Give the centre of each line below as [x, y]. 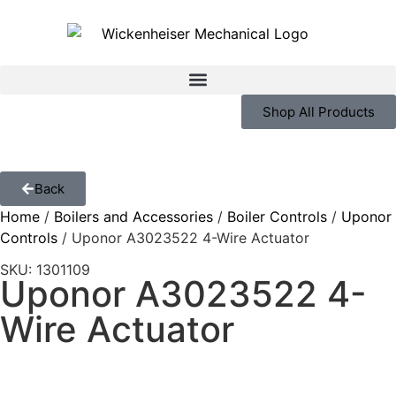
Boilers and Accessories [133, 216]
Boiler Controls [277, 216]
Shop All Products [319, 111]
